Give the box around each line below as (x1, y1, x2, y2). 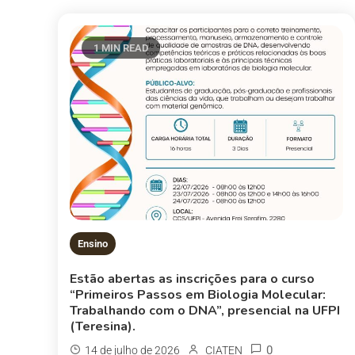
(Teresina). (70, 317, 136, 335)
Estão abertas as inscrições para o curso (70, 269, 315, 288)
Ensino (78, 237, 109, 250)
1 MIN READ (94, 42, 149, 54)
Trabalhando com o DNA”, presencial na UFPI (70, 301, 341, 319)
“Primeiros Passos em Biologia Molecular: (70, 285, 326, 303)
